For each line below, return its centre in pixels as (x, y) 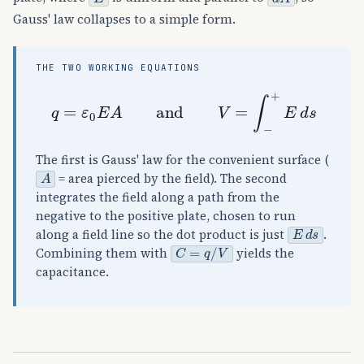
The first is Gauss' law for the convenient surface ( (182, 160)
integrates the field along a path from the (158, 198)
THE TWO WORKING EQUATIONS (118, 68)
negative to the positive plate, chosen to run (166, 217)
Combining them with (103, 254)
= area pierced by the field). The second (171, 179)
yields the (263, 254)
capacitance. (72, 273)
